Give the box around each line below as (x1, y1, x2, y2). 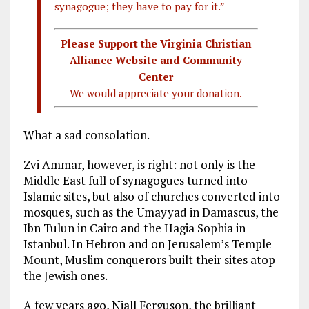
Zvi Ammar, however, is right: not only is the (23, 156, 255, 172)
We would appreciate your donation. (70, 86, 243, 100)
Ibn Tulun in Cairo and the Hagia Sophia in (23, 219, 246, 236)
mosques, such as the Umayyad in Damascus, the (23, 203, 279, 220)
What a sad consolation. (23, 126, 150, 143)
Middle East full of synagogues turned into (23, 172, 248, 188)
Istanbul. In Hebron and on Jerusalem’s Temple (23, 235, 272, 252)
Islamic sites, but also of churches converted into (23, 188, 280, 204)
